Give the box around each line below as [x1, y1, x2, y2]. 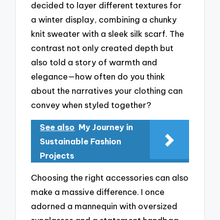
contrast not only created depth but [31, 43, 174, 54]
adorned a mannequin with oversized [31, 201, 178, 212]
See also [40, 122, 75, 132]
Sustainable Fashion [40, 136, 122, 146]
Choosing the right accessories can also [31, 172, 189, 183]
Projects [40, 150, 75, 161]
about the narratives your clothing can [31, 85, 183, 96]
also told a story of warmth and [31, 57, 158, 68]
